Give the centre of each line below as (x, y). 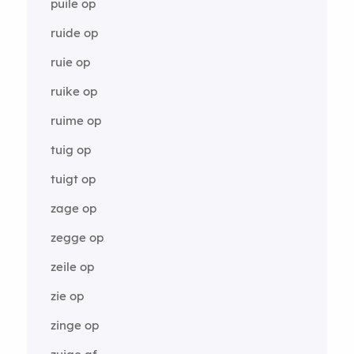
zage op (73, 208)
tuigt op (73, 179)
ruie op (70, 62)
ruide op (74, 32)
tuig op (70, 149)
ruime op (75, 120)
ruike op (73, 91)
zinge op (74, 325)
